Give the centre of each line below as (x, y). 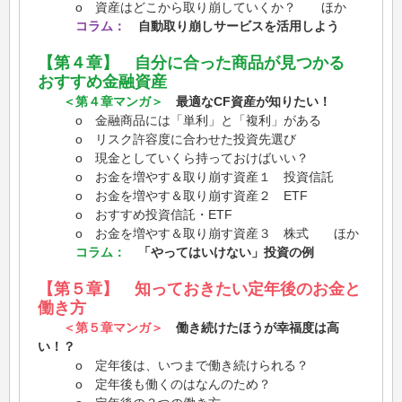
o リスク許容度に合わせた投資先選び (167, 140)
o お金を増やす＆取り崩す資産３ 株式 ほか (198, 234)
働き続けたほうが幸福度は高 (251, 328)
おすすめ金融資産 (102, 82)
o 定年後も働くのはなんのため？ (154, 385)
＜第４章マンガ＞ (113, 102)
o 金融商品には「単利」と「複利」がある (179, 121)
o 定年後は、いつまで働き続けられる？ (173, 366)
